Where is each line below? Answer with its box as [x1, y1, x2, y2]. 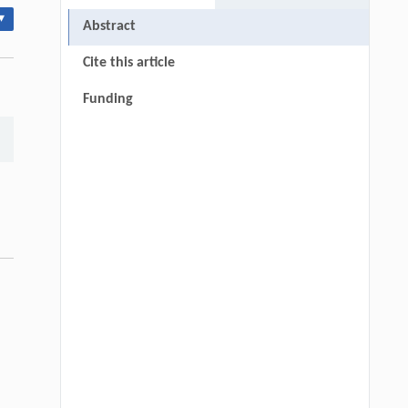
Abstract [82, 19, 136, 35]
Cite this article [82, 56, 175, 71]
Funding [82, 92, 133, 107]
